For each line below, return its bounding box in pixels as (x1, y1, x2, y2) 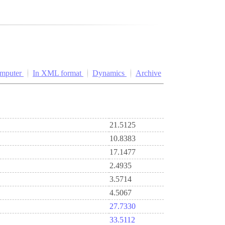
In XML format (33, 69, 83, 78)
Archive (136, 69, 161, 78)
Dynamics (92, 69, 127, 78)
